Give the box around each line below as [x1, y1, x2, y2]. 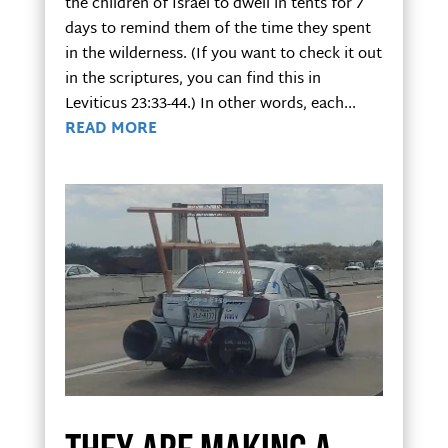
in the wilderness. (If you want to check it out [64, 40, 382, 68]
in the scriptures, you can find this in [64, 65, 321, 93]
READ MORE [64, 115, 157, 143]
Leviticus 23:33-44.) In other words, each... [64, 90, 356, 118]
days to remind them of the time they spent [64, 15, 371, 43]
